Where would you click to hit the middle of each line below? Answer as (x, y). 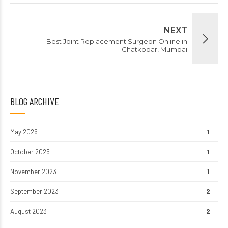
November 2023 (33, 171)
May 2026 (24, 132)
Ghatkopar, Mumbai (154, 49)
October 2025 (30, 151)
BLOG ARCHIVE (35, 101)
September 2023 (34, 191)
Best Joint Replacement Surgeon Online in (117, 41)
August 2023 (28, 211)
